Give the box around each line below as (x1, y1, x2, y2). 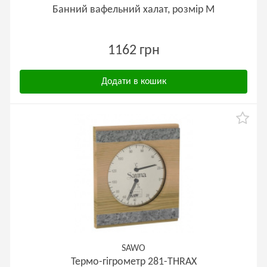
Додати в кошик (101, 77, 166, 86)
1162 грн (107, 44, 160, 58)
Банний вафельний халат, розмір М (52, 4, 215, 15)
